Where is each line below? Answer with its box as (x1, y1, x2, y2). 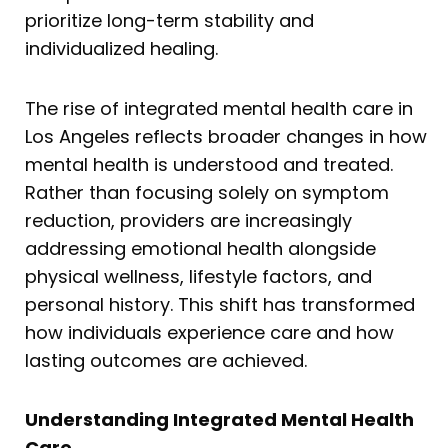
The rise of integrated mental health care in (25, 95, 413, 121)
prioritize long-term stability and (25, 8, 314, 34)
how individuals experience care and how (25, 319, 394, 345)
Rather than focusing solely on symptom (25, 179, 389, 205)
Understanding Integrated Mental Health (25, 407, 414, 433)
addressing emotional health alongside (25, 235, 376, 261)
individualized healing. (25, 36, 218, 62)
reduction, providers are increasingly (25, 207, 352, 233)
